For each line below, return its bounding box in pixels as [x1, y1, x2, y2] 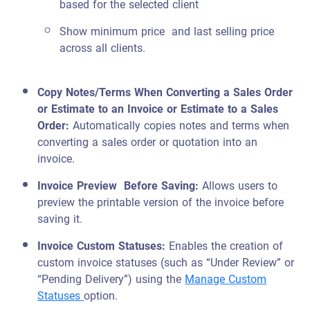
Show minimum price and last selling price [60, 21, 275, 42]
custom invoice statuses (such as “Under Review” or [37, 252, 295, 273]
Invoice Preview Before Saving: [37, 175, 203, 197]
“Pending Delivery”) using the [37, 268, 185, 290]
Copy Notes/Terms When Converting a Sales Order [37, 82, 293, 103]
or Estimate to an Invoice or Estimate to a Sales [37, 98, 279, 120]
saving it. [37, 208, 83, 230]
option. [84, 285, 118, 307]
